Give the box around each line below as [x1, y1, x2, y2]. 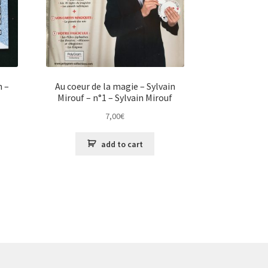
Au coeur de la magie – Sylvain [54, 80, 175, 93]
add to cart [100, 138, 143, 150]
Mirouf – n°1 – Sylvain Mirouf [57, 92, 173, 104]
